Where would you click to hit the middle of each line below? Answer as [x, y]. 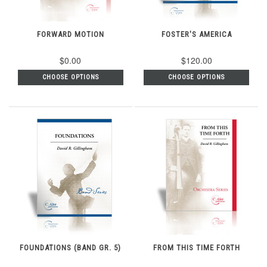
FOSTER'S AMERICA [196, 34]
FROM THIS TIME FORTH [196, 248]
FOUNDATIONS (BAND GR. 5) [71, 248]
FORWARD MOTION [70, 34]
